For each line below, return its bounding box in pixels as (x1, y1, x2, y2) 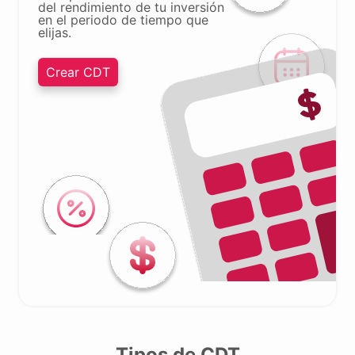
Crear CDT (46, 64, 110, 80)
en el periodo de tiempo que (38, 12, 208, 28)
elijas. (38, 25, 71, 40)
